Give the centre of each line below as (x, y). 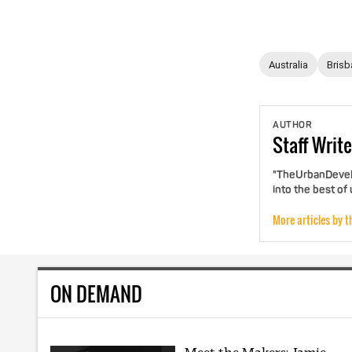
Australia (288, 64)
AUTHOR (292, 125)
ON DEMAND (96, 294)
